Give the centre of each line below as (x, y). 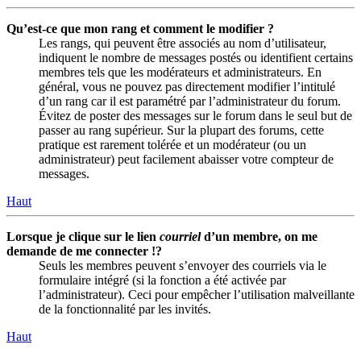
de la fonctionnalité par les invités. (125, 309)
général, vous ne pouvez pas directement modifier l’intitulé (187, 87)
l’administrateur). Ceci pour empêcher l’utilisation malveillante (197, 295)
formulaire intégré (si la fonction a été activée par (162, 280)
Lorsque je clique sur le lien (83, 237)
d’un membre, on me (259, 237)
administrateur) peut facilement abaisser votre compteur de (186, 160)
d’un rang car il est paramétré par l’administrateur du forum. (190, 102)
